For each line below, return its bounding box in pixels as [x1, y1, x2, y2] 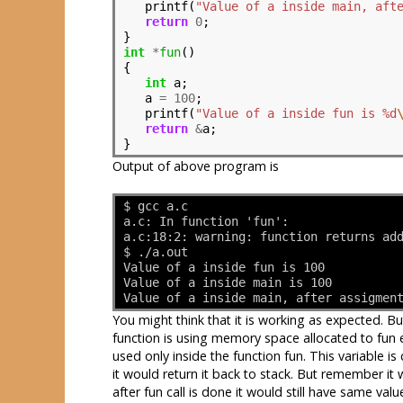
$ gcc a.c [122, 198, 188, 213]
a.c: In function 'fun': [122, 213, 289, 228]
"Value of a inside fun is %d [194, 106, 397, 121]
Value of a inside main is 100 [122, 274, 332, 290]
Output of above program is [112, 157, 279, 175]
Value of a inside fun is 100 [122, 259, 325, 274]
